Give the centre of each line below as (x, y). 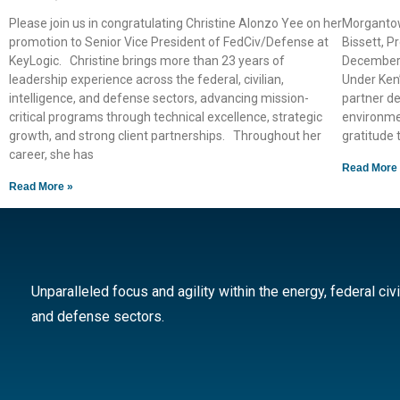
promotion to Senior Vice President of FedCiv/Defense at (169, 42)
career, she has (51, 154)
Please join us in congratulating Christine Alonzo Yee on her (175, 23)
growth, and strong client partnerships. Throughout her (165, 136)
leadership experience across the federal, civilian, (146, 79)
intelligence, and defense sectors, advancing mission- (159, 98)
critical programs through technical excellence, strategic (166, 117)
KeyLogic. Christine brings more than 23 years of (147, 61)
